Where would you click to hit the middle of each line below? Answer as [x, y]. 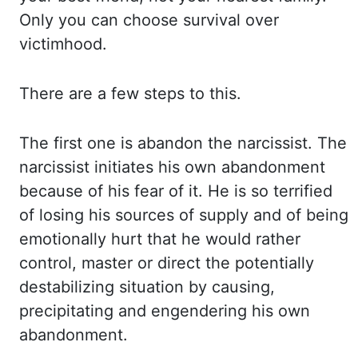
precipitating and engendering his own [165, 311]
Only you [55, 20]
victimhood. [63, 44]
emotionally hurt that [100, 239]
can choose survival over [185, 20]
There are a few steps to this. [130, 93]
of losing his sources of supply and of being [184, 215]
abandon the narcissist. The [242, 143]
